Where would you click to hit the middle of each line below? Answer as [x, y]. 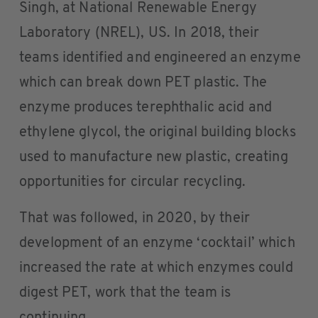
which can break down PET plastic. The [143, 83]
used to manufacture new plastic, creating [154, 158]
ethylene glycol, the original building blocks [158, 133]
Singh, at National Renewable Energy [138, 9]
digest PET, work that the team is [125, 293]
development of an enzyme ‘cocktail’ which [157, 243]
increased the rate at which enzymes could [156, 268]
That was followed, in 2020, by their [135, 219]
